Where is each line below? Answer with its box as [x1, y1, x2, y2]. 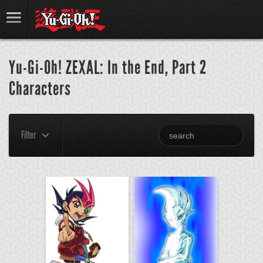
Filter [21, 129, 36, 141]
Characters [9, 77, 71, 100]
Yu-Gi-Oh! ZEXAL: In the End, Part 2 [9, 56, 207, 79]
